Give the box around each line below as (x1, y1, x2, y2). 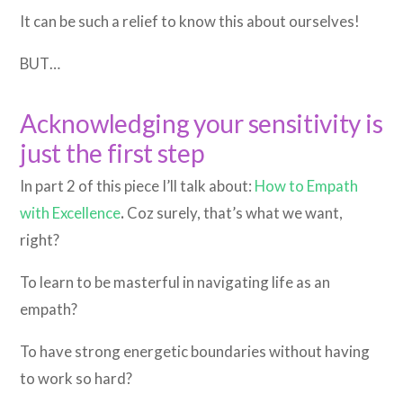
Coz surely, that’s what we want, (127, 203, 344, 223)
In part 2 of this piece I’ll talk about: (20, 176, 255, 196)
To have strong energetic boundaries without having (20, 341, 371, 361)
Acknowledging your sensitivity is (20, 107, 383, 139)
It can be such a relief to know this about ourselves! (20, 11, 361, 31)
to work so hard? (20, 368, 133, 388)
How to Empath (255, 176, 359, 196)
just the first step (20, 137, 204, 168)
